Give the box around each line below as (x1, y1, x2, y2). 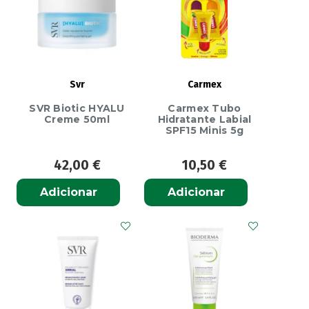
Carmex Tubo (168, 102, 241, 115)
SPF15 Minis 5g (165, 124, 244, 137)
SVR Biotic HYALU (29, 102, 125, 115)
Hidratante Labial (157, 113, 252, 126)
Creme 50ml (44, 113, 110, 126)
